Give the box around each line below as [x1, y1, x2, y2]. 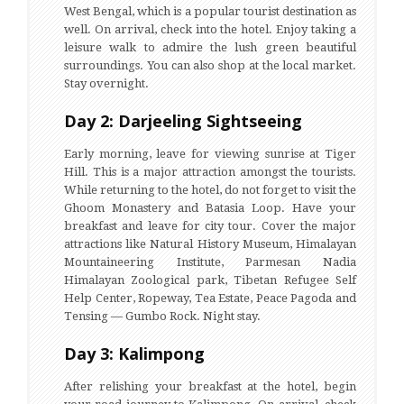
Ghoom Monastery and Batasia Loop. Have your [64, 201, 356, 215]
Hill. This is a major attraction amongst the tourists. [64, 165, 356, 179]
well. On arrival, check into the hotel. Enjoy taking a [64, 23, 356, 36]
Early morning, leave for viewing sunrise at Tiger [64, 147, 356, 161]
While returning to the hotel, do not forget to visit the [64, 183, 356, 197]
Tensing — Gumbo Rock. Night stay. [64, 309, 261, 323]
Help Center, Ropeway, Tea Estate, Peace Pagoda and [64, 291, 356, 305]
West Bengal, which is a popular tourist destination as [64, 5, 356, 18]
